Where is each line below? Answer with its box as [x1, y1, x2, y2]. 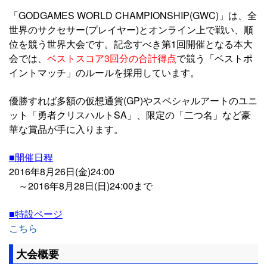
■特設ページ [9, 206, 63, 221]
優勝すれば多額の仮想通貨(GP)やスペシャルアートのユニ [9, 93, 257, 107]
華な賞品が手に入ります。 [9, 122, 123, 136]
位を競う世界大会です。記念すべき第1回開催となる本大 [9, 36, 253, 51]
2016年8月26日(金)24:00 [9, 164, 114, 178]
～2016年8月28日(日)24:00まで [9, 178, 153, 193]
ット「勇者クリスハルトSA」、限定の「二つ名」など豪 [9, 107, 251, 122]
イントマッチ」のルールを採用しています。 [9, 65, 200, 79]
